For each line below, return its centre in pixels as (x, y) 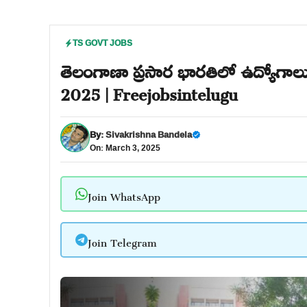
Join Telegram (122, 240)
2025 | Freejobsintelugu (149, 91)
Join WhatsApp (124, 194)
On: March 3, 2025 (125, 148)
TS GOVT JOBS (102, 43)
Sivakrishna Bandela (149, 134)
